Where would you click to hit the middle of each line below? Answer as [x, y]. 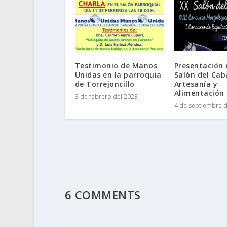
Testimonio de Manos [116, 66]
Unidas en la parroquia [118, 75]
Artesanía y [196, 84]
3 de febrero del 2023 [106, 97]
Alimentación [199, 93]
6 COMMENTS [103, 195]
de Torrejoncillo [105, 84]
